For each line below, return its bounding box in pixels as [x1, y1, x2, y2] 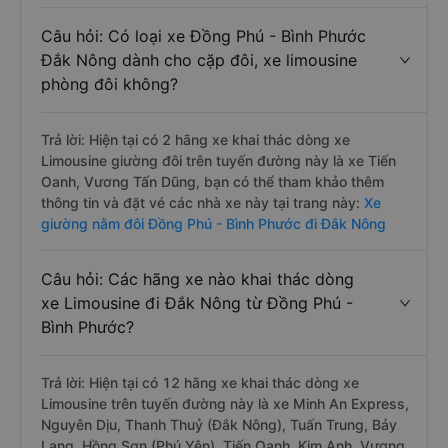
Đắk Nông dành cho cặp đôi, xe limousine [41, 50, 357, 70]
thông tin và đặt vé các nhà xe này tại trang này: [41, 194, 364, 211]
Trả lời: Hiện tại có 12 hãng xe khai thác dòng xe [41, 374, 359, 391]
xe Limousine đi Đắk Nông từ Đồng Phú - [41, 293, 353, 313]
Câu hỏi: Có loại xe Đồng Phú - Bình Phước [41, 26, 366, 46]
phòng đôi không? [41, 74, 178, 94]
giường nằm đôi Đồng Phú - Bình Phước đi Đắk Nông [41, 215, 386, 232]
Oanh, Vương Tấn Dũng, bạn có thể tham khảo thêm [41, 173, 384, 190]
